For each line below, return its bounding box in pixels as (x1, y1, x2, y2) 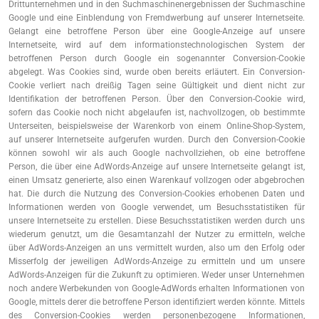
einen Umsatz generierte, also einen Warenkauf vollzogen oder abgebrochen (9, 175, 305, 185)
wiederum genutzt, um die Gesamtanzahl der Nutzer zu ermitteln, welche (9, 229, 305, 239)
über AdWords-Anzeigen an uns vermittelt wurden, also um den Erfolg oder (9, 243, 305, 253)
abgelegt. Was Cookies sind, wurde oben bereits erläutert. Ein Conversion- (9, 67, 305, 77)
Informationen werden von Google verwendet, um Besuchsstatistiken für (9, 202, 305, 212)
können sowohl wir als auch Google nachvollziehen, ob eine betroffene (9, 148, 305, 158)
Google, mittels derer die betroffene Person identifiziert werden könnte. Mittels (9, 297, 305, 307)
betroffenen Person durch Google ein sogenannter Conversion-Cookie (9, 53, 305, 63)
